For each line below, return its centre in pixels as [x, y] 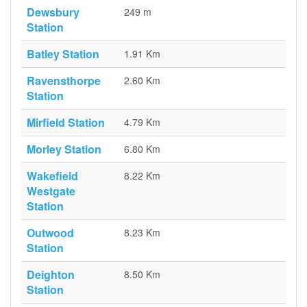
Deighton [51, 274]
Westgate [51, 191]
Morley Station [64, 149]
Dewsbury [53, 12]
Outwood [50, 233]
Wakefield [52, 176]
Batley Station [63, 54]
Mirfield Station [66, 122]
